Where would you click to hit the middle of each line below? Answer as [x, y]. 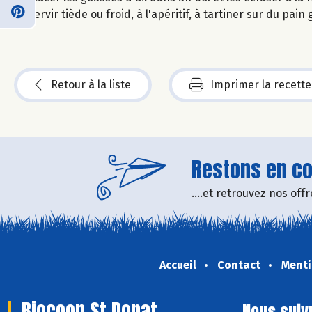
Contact [239, 265]
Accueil [178, 265]
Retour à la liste [91, 84]
